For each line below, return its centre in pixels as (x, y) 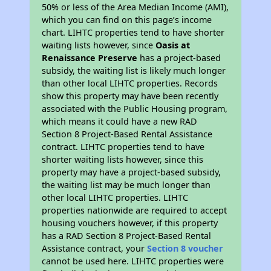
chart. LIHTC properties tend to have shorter (133, 33)
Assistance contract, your (95, 249)
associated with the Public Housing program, (135, 109)
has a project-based (179, 58)
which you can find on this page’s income (127, 20)
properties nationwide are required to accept (135, 211)
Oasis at (173, 45)
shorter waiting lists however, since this (123, 160)
